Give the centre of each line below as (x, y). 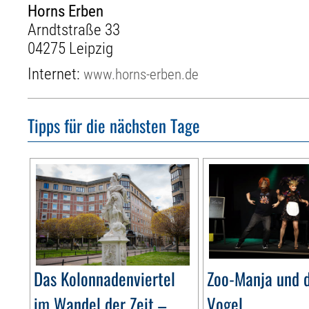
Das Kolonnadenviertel (105, 279)
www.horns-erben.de (141, 74)
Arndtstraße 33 (74, 30)
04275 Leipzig (71, 48)
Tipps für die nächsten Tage (114, 126)
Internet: (56, 74)
